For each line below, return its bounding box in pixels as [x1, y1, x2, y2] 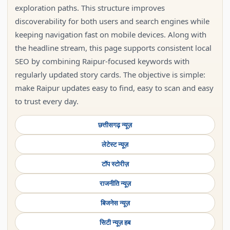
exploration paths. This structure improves [15, 3, 165, 13]
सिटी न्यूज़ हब [100, 218, 130, 227]
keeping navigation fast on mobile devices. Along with [15, 29, 206, 40]
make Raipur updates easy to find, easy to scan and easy [15, 83, 214, 93]
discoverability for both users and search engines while [15, 16, 209, 26]
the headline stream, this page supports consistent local [15, 43, 212, 53]
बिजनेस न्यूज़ [100, 198, 130, 207]
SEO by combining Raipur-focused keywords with [15, 56, 189, 66]
